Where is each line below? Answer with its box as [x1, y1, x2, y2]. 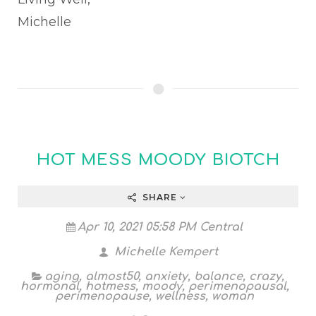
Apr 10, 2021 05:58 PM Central [78, 221, 243, 233]
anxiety [145, 270, 188, 283]
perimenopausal [188, 280, 286, 293]
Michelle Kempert [110, 245, 218, 258]
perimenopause [55, 290, 149, 303]
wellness [155, 290, 205, 303]
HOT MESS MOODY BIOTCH [36, 151, 280, 169]
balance [194, 270, 243, 283]
